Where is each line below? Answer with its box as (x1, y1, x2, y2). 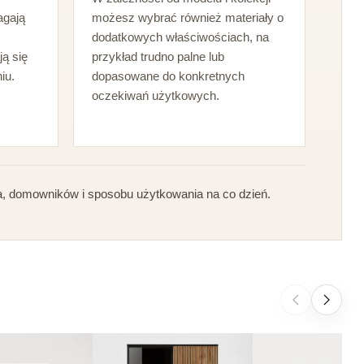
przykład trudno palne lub (91, 50, 224, 64)
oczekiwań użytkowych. (91, 89, 219, 103)
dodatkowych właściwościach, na (91, 30, 269, 45)
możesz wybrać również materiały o (91, 11, 284, 25)
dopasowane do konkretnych (91, 69, 245, 84)
